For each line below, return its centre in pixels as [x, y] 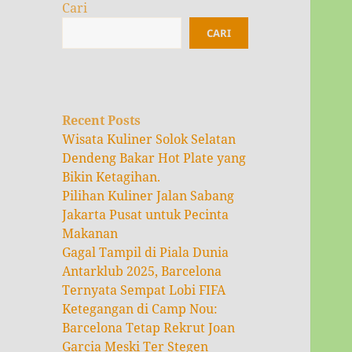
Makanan [90, 234]
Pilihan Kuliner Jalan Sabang [148, 196]
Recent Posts [102, 121]
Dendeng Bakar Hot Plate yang [154, 158]
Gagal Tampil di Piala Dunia [146, 253]
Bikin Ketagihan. [112, 177]
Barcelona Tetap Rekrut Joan [149, 328]
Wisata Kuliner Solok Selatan [149, 139]
